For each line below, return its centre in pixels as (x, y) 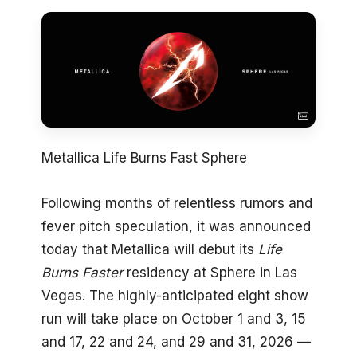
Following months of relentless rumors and (177, 204)
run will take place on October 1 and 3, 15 (174, 319)
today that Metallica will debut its (150, 250)
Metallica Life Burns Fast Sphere (144, 158)
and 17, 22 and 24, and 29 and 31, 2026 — (176, 342)
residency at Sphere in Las (210, 273)
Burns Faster (82, 273)
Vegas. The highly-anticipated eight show (175, 296)
